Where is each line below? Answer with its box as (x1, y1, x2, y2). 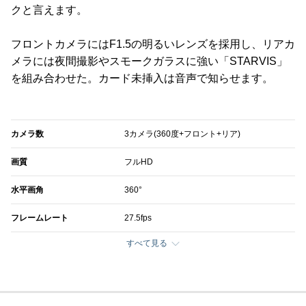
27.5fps (124, 212, 152, 223)
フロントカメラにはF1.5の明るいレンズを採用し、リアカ (11, 38, 295, 50)
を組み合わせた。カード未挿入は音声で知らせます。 (11, 72, 273, 84)
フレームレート (11, 212, 68, 223)
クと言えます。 (11, 3, 87, 16)
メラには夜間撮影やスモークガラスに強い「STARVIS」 (11, 55, 288, 67)
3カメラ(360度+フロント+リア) (124, 128, 241, 139)
